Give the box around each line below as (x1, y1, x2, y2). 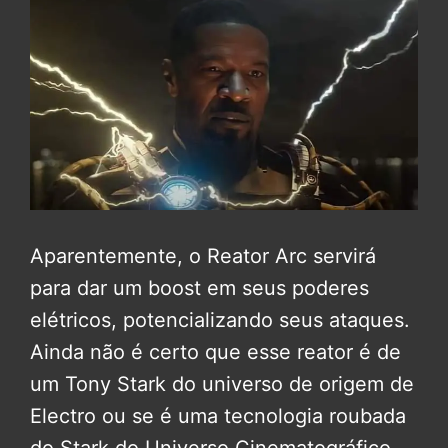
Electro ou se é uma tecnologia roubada (30, 404, 406, 429)
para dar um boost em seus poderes (30, 276, 369, 301)
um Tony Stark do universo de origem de (30, 372, 414, 397)
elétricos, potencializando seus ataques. (30, 308, 410, 333)
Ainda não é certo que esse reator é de (30, 340, 401, 365)
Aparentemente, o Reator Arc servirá (30, 244, 376, 269)
